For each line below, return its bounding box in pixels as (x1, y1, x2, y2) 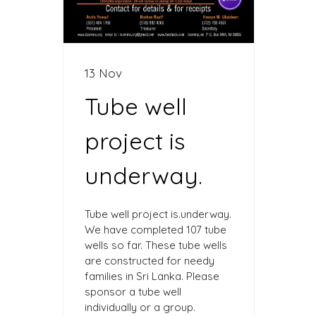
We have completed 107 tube (85, 223, 226, 237)
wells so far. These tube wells (85, 238, 227, 253)
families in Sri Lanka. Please (85, 269, 219, 284)
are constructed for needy (85, 254, 214, 268)
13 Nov (85, 66, 122, 81)
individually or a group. (85, 300, 195, 315)
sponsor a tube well (85, 285, 181, 299)
